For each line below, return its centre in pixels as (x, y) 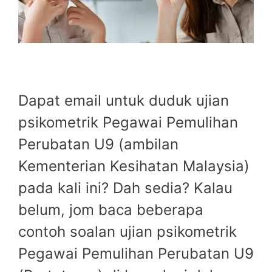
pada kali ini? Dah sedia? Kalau (125, 188)
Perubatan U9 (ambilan (98, 144)
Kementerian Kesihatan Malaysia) (134, 166)
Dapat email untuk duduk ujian (124, 101)
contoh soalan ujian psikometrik (127, 232)
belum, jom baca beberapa (111, 210)
